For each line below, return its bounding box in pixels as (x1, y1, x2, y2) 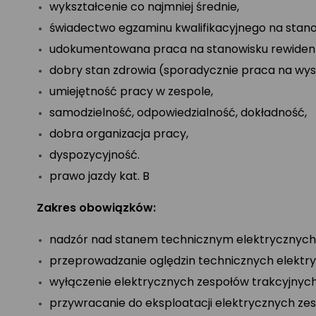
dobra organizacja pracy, (49, 126, 188, 142)
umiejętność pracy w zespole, (49, 83, 213, 99)
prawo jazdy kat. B (49, 168, 150, 184)
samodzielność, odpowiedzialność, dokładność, (49, 104, 307, 121)
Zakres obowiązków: (37, 200, 159, 216)
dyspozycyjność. (49, 147, 140, 163)
